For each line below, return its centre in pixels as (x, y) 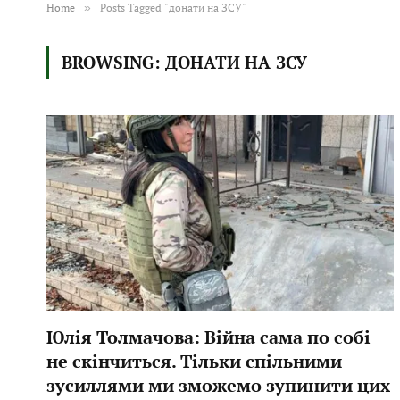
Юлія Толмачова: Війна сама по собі (208, 337)
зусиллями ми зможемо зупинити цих (218, 385)
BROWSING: (113, 62)
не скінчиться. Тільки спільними (194, 361)
